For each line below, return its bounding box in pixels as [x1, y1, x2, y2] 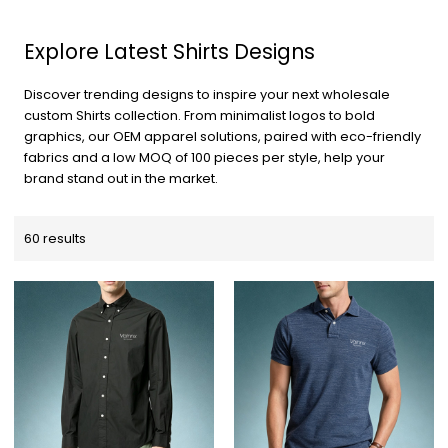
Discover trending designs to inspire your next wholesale [24, 84, 391, 104]
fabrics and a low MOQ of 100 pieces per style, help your [24, 147, 386, 167]
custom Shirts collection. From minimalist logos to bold [24, 105, 376, 125]
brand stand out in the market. [24, 168, 219, 188]
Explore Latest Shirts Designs [24, 36, 316, 66]
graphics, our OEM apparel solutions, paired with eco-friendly [24, 126, 422, 146]
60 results [24, 228, 87, 248]
